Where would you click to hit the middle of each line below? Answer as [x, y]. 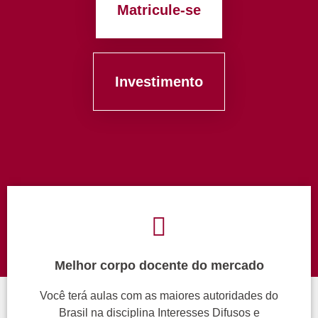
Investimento [159, 82]
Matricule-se [159, 10]
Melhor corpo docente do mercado [159, 265]
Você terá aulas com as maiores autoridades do [159, 296]
